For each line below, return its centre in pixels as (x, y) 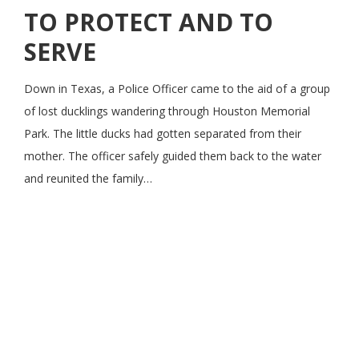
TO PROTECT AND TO (149, 22)
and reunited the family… (88, 179)
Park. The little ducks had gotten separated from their (163, 134)
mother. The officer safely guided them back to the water (173, 156)
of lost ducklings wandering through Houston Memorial (167, 111)
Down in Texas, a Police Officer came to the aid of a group (177, 89)
